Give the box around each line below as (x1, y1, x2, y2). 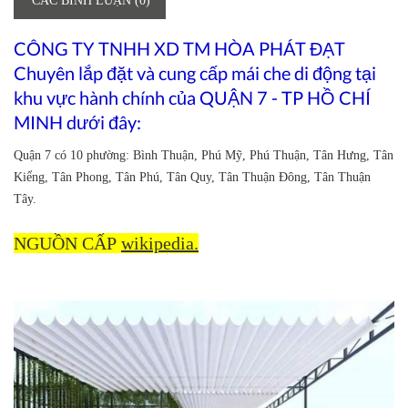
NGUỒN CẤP (14, 233, 121, 254)
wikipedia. (121, 233, 199, 254)
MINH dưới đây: (14, 111, 141, 134)
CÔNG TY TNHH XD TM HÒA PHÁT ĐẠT (14, 37, 345, 60)
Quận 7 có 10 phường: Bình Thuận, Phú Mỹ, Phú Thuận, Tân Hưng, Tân (14, 148, 393, 163)
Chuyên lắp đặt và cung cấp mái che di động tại (14, 62, 380, 85)
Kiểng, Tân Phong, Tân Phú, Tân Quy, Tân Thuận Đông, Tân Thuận (14, 170, 371, 185)
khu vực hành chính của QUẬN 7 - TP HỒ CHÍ (14, 87, 371, 109)
